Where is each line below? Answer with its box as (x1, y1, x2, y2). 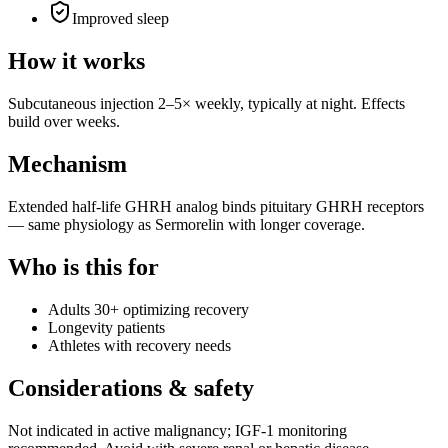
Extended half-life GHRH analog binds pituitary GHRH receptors (8, 197, 424, 215)
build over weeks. (8, 113, 120, 131)
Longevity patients (48, 318, 165, 336)
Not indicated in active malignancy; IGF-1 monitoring (8, 421, 347, 439)
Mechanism (8, 150, 127, 177)
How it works (8, 48, 145, 75)
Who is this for (8, 253, 159, 280)
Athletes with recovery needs (48, 336, 231, 354)
